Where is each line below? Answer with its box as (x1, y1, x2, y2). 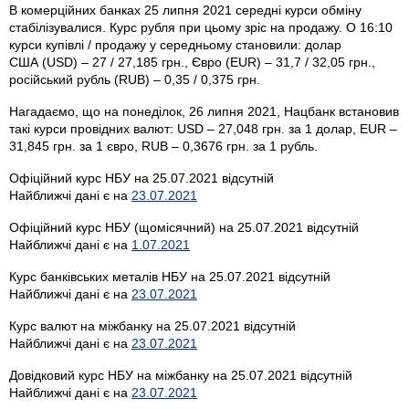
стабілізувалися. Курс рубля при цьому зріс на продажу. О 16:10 (9, 19, 393, 35)
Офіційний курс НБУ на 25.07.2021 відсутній (9, 170, 274, 185)
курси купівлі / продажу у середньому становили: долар (9, 37, 341, 52)
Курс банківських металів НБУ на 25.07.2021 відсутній (9, 268, 330, 284)
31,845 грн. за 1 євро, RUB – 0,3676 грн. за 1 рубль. (9, 138, 318, 153)
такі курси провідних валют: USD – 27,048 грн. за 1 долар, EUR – (9, 121, 397, 136)
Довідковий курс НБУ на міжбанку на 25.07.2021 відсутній (9, 367, 352, 383)
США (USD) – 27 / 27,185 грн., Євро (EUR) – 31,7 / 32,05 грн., (9, 54, 375, 69)
